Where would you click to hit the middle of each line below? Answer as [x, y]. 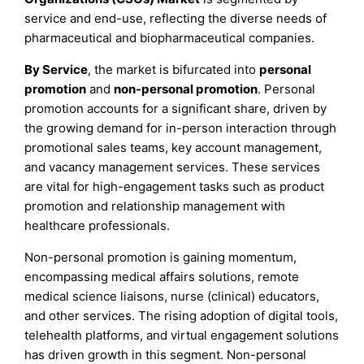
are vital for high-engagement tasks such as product [175, 187]
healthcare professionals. [97, 226]
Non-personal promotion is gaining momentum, [161, 258]
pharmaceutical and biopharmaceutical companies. [170, 38]
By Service [56, 70]
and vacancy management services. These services [173, 167]
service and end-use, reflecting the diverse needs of [176, 19]
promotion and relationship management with [155, 206]
